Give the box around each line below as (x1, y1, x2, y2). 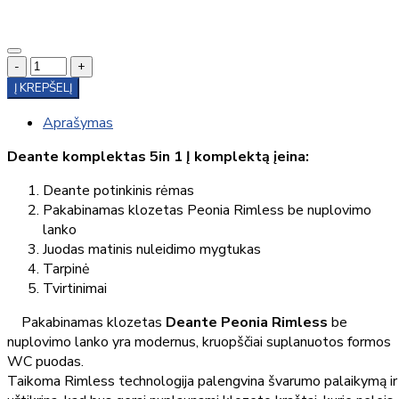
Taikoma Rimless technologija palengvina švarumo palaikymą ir (7, 371, 397, 392)
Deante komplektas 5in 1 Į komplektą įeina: (7, 147, 309, 167)
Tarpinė (43, 259, 90, 280)
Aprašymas (43, 113, 113, 134)
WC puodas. (7, 352, 84, 372)
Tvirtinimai (43, 279, 107, 299)
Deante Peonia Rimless (166, 313, 328, 333)
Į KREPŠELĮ (14, 80, 72, 97)
